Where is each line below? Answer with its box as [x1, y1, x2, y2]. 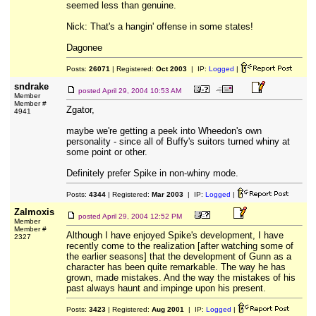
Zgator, [66, 104, 95, 115]
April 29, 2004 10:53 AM [102, 87, 181, 95]
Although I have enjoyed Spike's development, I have [66, 230, 284, 241]
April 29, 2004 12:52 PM [102, 212, 182, 220]
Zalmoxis [13, 207, 54, 217]
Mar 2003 [151, 190, 183, 198]
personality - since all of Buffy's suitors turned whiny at [66, 136, 290, 147]
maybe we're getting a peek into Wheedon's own [66, 126, 262, 136]
